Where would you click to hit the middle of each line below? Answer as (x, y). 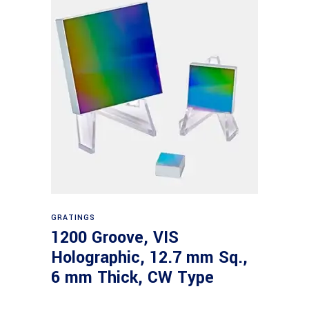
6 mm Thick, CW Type (132, 278)
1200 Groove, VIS (115, 238)
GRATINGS (73, 218)
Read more (156, 211)
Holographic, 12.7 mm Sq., (149, 258)
